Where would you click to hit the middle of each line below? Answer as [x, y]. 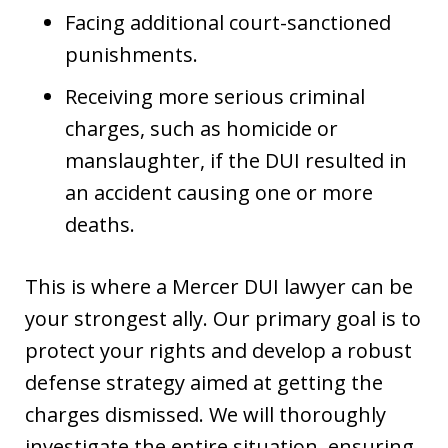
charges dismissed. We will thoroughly [205, 414]
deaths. [100, 224]
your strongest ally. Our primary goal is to [223, 318]
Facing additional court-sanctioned [228, 22]
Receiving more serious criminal [215, 96]
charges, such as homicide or [201, 128]
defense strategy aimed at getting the [204, 382]
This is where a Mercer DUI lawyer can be [219, 286]
